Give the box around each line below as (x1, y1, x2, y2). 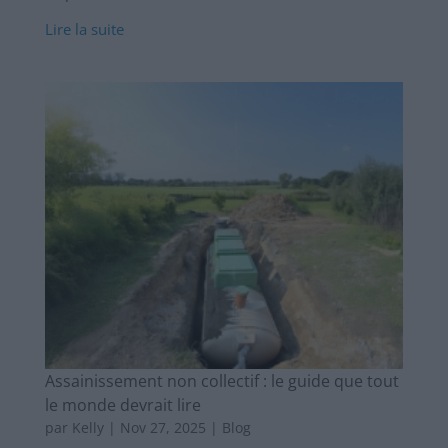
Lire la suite (44, 19, 124, 40)
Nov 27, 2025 (119, 417, 206, 437)
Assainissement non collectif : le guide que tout (44, 369, 399, 392)
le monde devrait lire (44, 393, 201, 416)
